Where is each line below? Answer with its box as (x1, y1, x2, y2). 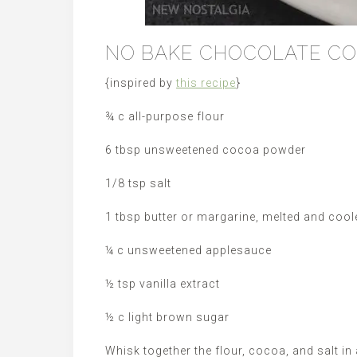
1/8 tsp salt (105, 177, 171, 190)
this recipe (176, 76, 236, 89)
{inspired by (105, 76, 176, 89)
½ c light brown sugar (105, 311, 229, 324)
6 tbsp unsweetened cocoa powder (105, 143, 306, 156)
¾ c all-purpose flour (105, 110, 225, 123)
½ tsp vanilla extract (105, 277, 220, 290)
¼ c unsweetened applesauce (105, 244, 272, 257)
